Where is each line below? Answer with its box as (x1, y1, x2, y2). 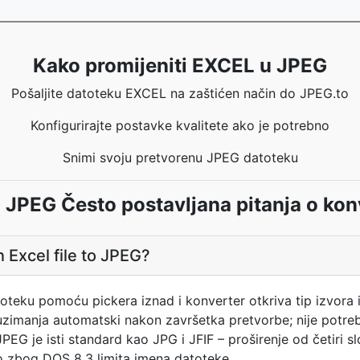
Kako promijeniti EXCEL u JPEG (33, 54, 327, 77)
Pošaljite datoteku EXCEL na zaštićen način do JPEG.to (11, 85, 349, 101)
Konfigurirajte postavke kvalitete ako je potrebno (31, 117, 329, 133)
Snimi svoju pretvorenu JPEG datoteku (62, 149, 298, 166)
